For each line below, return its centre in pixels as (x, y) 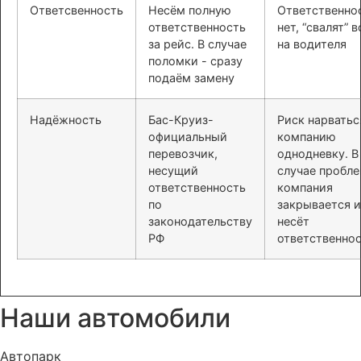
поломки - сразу (195, 60)
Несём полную (190, 10)
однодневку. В (318, 153)
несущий (173, 170)
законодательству (200, 221)
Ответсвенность (77, 10)
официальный (188, 136)
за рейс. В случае (197, 44)
